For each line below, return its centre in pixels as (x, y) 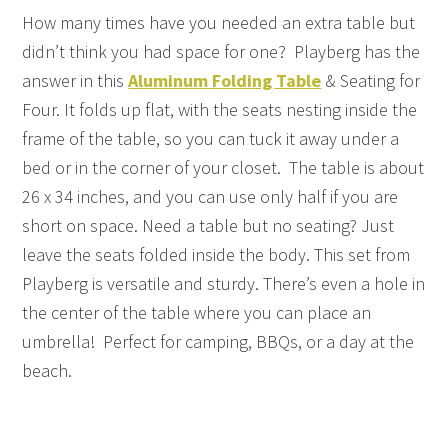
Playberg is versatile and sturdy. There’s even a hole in (224, 283)
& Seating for (371, 80)
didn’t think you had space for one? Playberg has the (221, 51)
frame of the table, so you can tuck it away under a (211, 138)
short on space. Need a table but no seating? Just (208, 225)
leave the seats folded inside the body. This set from (216, 254)
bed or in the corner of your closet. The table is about (223, 167)
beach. (47, 370)
